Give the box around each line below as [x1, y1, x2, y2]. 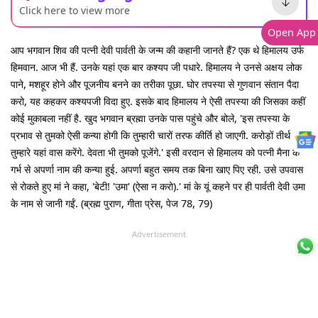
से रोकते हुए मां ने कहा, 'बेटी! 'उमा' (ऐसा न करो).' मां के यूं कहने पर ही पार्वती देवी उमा [11, 179, 305, 193]
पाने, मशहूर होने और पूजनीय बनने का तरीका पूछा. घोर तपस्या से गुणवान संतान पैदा [11, 77, 299, 91]
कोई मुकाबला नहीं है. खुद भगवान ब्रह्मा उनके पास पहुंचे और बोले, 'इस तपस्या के [11, 111, 290, 125]
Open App [267, 26, 316, 40]
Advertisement [132, 228, 186, 239]
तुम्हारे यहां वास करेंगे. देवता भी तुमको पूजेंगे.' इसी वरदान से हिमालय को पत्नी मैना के [11, 145, 300, 159]
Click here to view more [19, 3, 130, 17]
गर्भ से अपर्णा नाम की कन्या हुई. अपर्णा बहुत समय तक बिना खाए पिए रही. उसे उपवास [11, 162, 303, 176]
